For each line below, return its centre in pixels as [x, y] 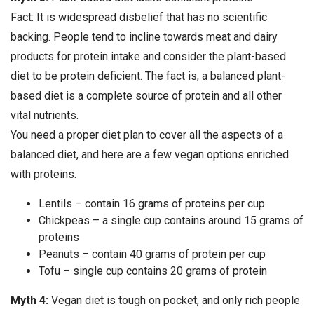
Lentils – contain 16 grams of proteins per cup [152, 204]
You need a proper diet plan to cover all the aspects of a [147, 135]
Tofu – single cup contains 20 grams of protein [153, 271]
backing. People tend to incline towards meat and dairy [144, 37]
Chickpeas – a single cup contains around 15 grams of [171, 221]
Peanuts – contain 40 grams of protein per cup [152, 254]
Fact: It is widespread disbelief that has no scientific [139, 18]
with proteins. [43, 175]
